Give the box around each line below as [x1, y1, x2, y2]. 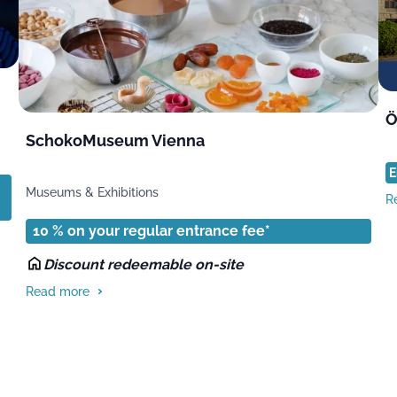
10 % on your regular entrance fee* [33, 222, 271, 240]
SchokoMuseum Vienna [26, 131, 206, 151]
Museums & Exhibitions [26, 185, 160, 200]
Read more [26, 284, 90, 300]
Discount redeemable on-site [43, 256, 245, 274]
